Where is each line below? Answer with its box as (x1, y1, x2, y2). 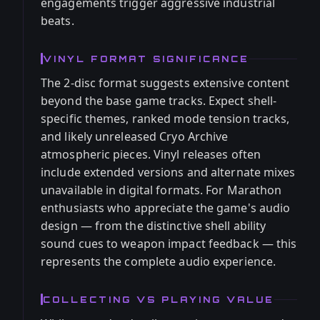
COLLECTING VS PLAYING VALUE (43, 294, 274, 305)
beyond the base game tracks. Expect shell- (41, 93, 277, 109)
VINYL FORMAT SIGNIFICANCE (43, 53, 249, 64)
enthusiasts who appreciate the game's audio (41, 200, 291, 216)
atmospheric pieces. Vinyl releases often (41, 146, 261, 162)
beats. (41, 13, 74, 29)
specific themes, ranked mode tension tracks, (41, 111, 290, 126)
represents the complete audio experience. (41, 254, 276, 269)
